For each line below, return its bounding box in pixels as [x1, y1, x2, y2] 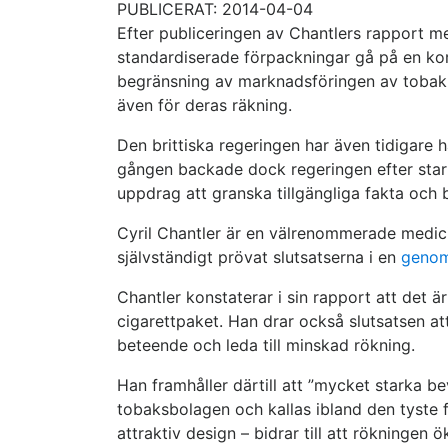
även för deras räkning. [117, 95, 292, 115]
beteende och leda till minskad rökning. [117, 335, 415, 355]
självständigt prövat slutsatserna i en [117, 247, 401, 267]
